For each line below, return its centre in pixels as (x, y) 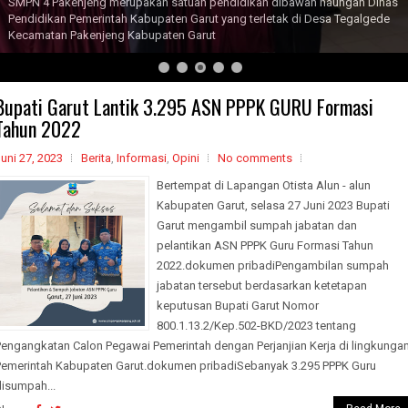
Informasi (142, 158)
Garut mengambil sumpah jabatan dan (257, 225)
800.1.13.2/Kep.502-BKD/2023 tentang (256, 326)
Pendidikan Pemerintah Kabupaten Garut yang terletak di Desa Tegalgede (199, 19)
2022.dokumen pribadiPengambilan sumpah (273, 265)
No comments (255, 158)
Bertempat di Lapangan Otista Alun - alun (264, 185)
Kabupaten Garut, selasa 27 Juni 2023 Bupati (273, 205)
